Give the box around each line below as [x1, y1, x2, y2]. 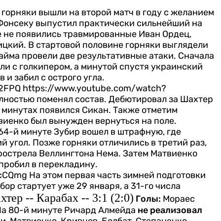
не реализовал [138, 205, 202, 216]
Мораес [161, 193, 195, 205]
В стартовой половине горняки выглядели [28, 39, 208, 51]
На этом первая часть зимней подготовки [29, 170, 206, 181]
